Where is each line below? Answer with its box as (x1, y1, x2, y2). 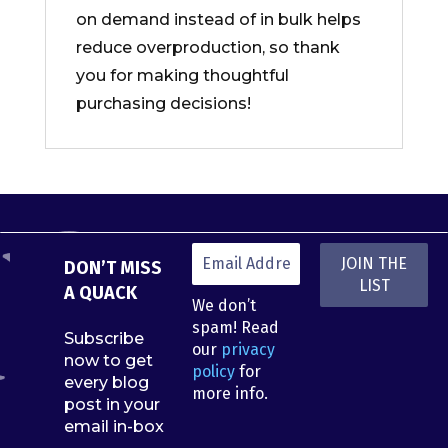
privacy (221, 340, 276, 359)
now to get (64, 351, 154, 371)
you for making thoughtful (75, 66, 289, 85)
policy (192, 362, 236, 381)
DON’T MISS (64, 256, 163, 279)
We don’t (192, 296, 257, 315)
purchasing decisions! (75, 94, 251, 113)
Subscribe (64, 329, 145, 349)
